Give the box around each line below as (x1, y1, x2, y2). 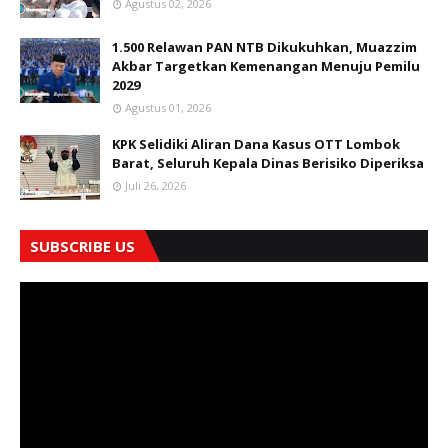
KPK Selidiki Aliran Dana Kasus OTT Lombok (112, 135, 400, 154)
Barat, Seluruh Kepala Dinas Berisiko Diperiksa (112, 154, 424, 173)
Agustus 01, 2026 (125, 100, 211, 116)
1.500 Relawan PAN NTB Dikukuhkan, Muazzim (112, 38, 417, 57)
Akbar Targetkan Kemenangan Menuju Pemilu (112, 57, 420, 76)
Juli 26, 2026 (125, 178, 186, 194)
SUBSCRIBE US (30, 236, 135, 257)
